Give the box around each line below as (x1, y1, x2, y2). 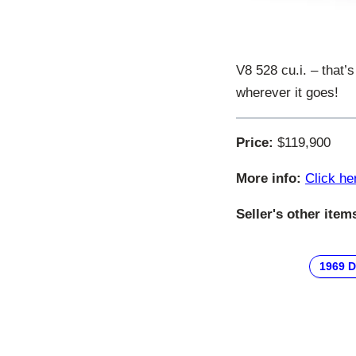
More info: (236, 170, 301, 186)
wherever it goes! (236, 84, 339, 100)
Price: (236, 134, 273, 150)
